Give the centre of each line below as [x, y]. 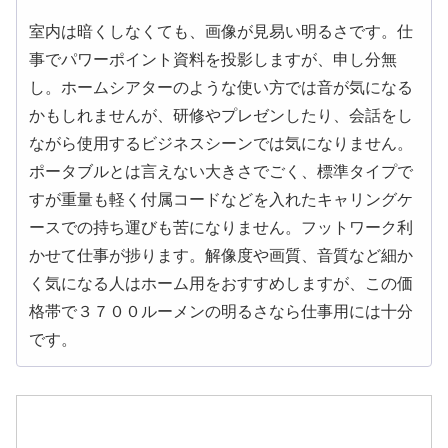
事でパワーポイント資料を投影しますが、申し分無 [213, 59]
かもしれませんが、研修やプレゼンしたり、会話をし [221, 115]
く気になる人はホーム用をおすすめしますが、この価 [221, 283]
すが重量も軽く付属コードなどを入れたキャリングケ [221, 199]
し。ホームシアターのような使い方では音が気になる [221, 87]
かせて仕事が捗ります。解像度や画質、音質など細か [221, 255]
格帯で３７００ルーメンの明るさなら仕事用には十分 [221, 311]
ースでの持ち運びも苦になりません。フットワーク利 [221, 227]
